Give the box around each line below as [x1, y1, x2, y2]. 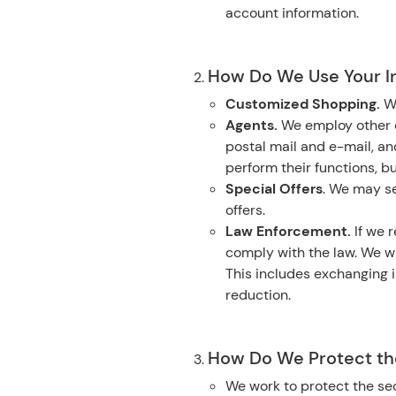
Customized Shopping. [225, 95, 384, 113]
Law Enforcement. [225, 222, 351, 240]
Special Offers [225, 179, 323, 198]
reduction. [225, 286, 291, 304]
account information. [225, 4, 359, 22]
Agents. [225, 116, 278, 134]
